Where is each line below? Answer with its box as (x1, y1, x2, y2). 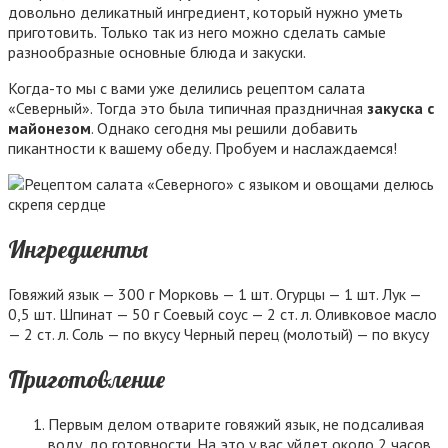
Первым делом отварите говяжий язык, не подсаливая (48, 413, 424, 434)
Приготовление (8, 363, 165, 394)
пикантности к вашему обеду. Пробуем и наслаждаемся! (8, 138, 397, 158)
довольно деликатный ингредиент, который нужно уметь (8, 2, 403, 22)
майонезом (8, 118, 91, 138)
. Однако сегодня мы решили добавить (91, 118, 358, 138)
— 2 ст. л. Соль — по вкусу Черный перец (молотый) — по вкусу (8, 323, 429, 344)
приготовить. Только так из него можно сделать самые (8, 22, 386, 42)
